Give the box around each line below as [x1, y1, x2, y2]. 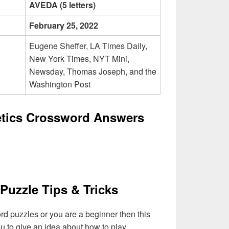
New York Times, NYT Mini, [29, 53, 129, 65]
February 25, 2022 [29, 19, 98, 32]
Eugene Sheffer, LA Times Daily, [29, 40, 147, 52]
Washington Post [29, 78, 90, 90]
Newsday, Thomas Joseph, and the [29, 65, 156, 78]
